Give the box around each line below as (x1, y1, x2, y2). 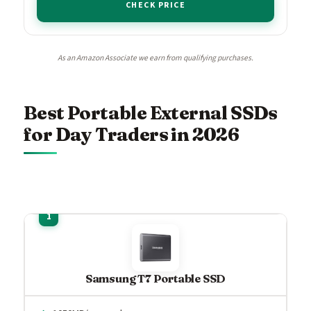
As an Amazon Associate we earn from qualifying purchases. (58, 51, 253, 64)
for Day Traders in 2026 (24, 122, 239, 146)
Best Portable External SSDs (24, 101, 278, 124)
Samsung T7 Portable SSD (85, 271, 226, 285)
